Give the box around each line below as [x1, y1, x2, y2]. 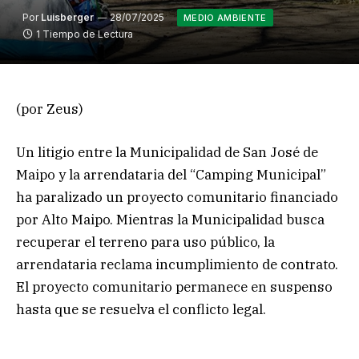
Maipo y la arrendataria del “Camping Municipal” [16, 166, 326, 184]
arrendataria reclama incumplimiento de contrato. [16, 256, 338, 274]
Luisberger [41, 10, 94, 23]
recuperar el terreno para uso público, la [16, 233, 275, 252]
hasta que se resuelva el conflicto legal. [16, 301, 266, 319]
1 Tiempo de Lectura [36, 28, 133, 40]
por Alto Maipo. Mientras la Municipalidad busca [16, 211, 325, 229]
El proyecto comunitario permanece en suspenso [16, 278, 333, 296]
